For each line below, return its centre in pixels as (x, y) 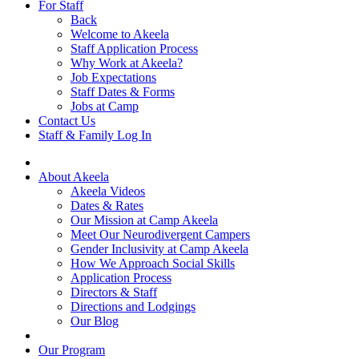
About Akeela (74, 176)
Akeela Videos (108, 191)
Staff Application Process (134, 48)
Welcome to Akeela (120, 34)
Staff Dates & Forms (123, 91)
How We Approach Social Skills (153, 263)
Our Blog (95, 321)
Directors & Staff (114, 292)
